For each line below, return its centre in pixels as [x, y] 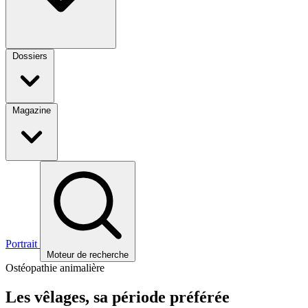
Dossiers [30, 56]
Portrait [23, 244]
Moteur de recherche [88, 255]
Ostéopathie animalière [55, 268]
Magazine [32, 111]
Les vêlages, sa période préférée [118, 297]
